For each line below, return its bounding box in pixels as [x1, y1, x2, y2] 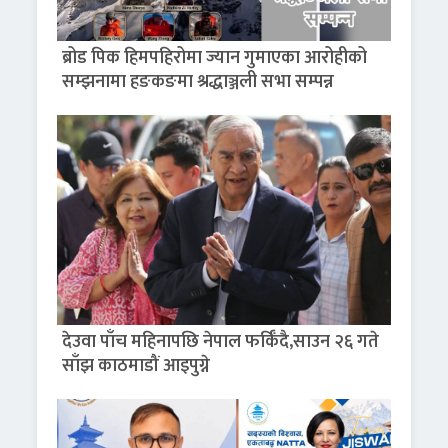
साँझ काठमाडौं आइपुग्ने [62, 351, 211, 382]
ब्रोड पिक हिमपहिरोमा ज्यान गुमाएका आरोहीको [62, 43, 368, 74]
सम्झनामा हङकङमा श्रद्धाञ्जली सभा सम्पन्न [62, 67, 335, 98]
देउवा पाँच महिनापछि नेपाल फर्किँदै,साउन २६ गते [62, 327, 380, 358]
